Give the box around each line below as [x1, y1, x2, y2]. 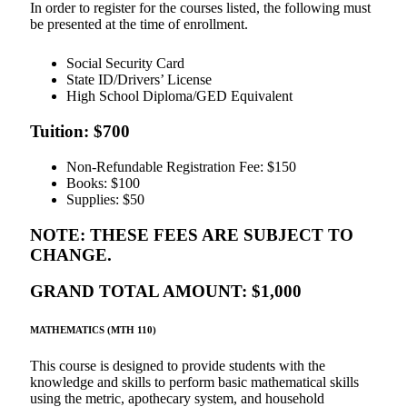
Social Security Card [66, 55, 184, 72]
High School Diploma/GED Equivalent [66, 88, 293, 104]
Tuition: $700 [30, 122, 130, 142]
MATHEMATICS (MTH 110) [30, 324, 156, 336]
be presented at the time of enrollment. [30, 16, 248, 33]
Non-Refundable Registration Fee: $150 [66, 158, 296, 174]
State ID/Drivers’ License [66, 72, 212, 88]
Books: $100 [66, 174, 140, 191]
